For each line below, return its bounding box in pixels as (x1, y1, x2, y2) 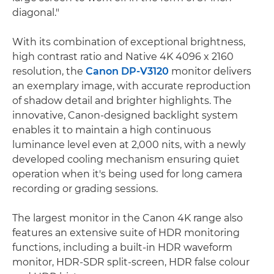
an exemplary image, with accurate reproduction (12, 80, 251, 92)
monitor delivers (169, 65, 251, 77)
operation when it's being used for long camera (12, 168, 242, 180)
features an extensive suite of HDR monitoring (12, 226, 240, 239)
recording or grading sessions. (12, 182, 158, 194)
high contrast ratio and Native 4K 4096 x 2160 (12, 50, 234, 62)
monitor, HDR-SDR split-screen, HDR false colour (12, 256, 250, 268)
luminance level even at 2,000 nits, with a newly (12, 138, 246, 150)
